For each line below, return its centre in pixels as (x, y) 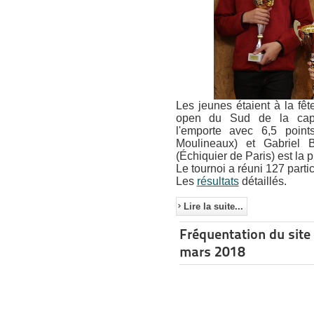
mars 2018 (212, 251)
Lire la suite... (213, 206)
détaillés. (262, 181)
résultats (218, 181)
